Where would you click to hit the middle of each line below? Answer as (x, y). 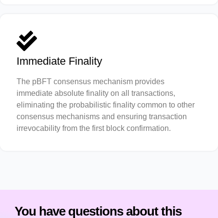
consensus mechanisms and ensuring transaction (102, 116)
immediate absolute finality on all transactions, (96, 93)
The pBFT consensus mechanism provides (91, 81)
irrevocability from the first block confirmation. (94, 128)
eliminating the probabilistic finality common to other (106, 105)
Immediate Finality (59, 61)
